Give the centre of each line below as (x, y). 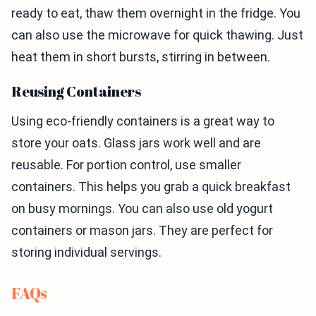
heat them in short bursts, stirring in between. (141, 57)
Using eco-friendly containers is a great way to (143, 121)
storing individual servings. (86, 253)
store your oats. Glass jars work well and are (136, 143)
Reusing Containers (76, 92)
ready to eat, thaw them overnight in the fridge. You (156, 13)
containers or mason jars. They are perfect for (142, 231)
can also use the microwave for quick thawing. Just (157, 35)
